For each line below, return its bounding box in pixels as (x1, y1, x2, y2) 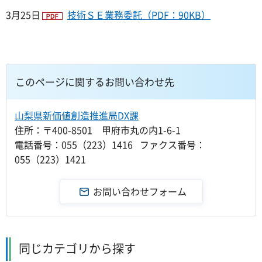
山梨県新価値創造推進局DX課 (15, 108, 139, 122)
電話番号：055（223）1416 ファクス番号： (15, 137, 205, 151)
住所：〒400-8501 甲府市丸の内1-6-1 (15, 122, 181, 137)
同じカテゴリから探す (19, 239, 136, 257)
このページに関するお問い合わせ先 (15, 74, 174, 89)
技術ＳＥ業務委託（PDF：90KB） (67, 7, 211, 22)
